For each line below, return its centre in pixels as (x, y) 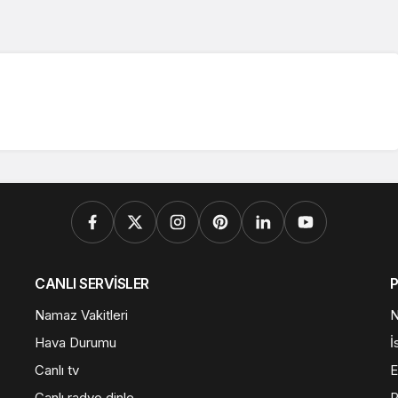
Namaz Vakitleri (81, 314)
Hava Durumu (76, 342)
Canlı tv (57, 370)
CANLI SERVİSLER (92, 283)
